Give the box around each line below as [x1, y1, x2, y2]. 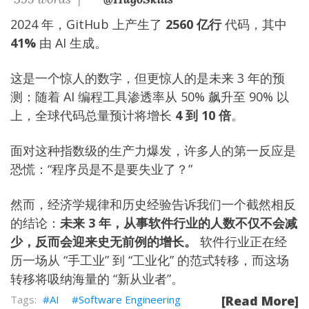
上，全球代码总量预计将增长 [10, 107, 175, 123]
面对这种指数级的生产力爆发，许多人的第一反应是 [10, 142, 296, 159]
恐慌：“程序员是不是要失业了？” [10, 161, 192, 177]
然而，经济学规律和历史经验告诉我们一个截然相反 [10, 196, 296, 212]
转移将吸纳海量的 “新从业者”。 [10, 270, 183, 287]
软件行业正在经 [197, 233, 287, 250]
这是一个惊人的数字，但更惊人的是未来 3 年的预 [10, 70, 285, 86]
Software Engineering [79, 292, 181, 306]
